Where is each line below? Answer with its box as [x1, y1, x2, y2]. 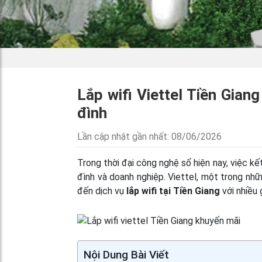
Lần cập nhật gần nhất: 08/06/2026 [77, 131, 222, 142]
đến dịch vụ [77, 185, 126, 196]
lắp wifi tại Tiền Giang [126, 185, 220, 196]
